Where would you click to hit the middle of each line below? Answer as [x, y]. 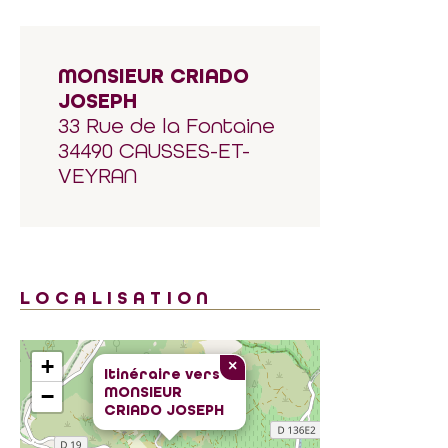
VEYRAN [97, 176]
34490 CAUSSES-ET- [154, 151]
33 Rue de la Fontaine [166, 126]
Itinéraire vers [162, 374]
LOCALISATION [117, 298]
